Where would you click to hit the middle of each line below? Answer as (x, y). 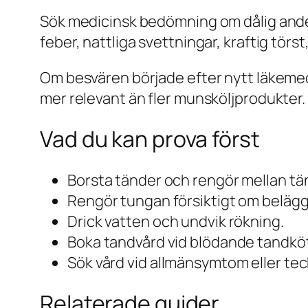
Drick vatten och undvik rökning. (176, 221)
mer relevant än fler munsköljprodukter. (173, 98)
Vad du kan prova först (150, 139)
